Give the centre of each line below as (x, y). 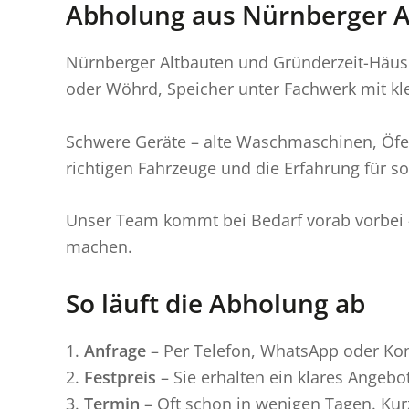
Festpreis (120, 378)
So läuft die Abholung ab (215, 304)
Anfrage (115, 351)
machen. (99, 247)
